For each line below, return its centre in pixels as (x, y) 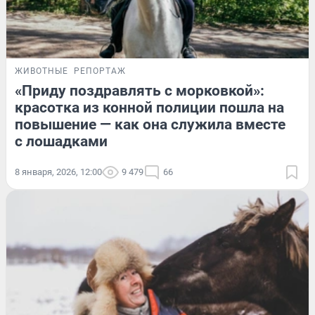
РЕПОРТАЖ (100, 71)
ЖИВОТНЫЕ (41, 71)
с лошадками (61, 141)
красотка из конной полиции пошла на (149, 107)
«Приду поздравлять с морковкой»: (140, 90)
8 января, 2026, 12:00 (58, 172)
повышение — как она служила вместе (150, 124)
